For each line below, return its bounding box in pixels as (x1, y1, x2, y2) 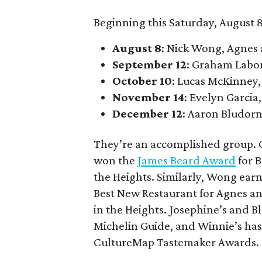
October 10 (112, 73, 173, 88)
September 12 (112, 57, 187, 71)
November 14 (112, 89, 185, 104)
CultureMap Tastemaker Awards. (94, 235, 260, 249)
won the (94, 153, 138, 167)
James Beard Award (137, 153, 236, 167)
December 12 (112, 106, 183, 120)
